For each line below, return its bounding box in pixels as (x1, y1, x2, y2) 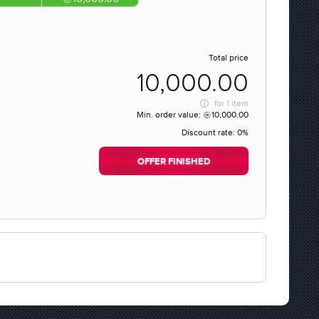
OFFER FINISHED (137, 157, 210, 167)
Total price (209, 53, 249, 63)
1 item (226, 98, 249, 108)
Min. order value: (137, 110, 203, 120)
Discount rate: (182, 127, 237, 137)
